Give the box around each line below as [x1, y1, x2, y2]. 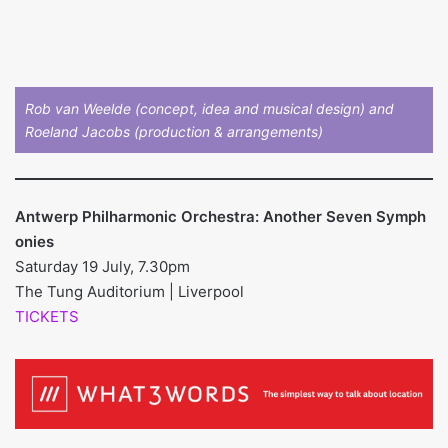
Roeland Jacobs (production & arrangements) [25, 122, 323, 140]
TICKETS [15, 307, 79, 327]
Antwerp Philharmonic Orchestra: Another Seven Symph [15, 207, 426, 227]
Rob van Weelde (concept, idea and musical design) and [25, 99, 394, 117]
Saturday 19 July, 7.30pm [15, 257, 190, 277]
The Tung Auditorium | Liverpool [15, 282, 244, 302]
